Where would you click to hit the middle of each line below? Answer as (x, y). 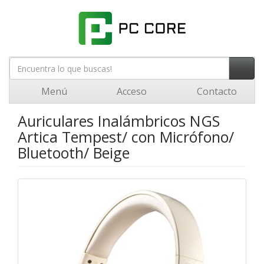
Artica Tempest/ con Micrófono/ (126, 137)
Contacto (215, 91)
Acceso (131, 91)
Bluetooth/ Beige (74, 153)
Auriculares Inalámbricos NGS (119, 121)
